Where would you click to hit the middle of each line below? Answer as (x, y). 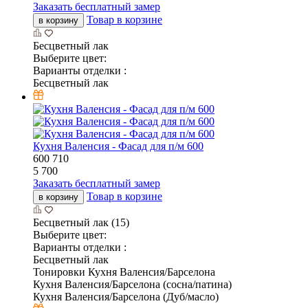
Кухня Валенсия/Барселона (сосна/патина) (132, 285)
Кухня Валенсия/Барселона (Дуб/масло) (126, 297)
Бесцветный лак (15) (81, 223)
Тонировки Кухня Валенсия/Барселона (124, 272)
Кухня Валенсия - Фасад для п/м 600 (118, 146)
